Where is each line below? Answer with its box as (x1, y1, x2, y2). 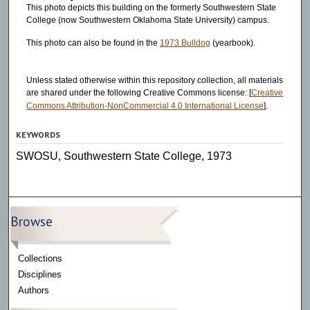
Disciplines (18, 269, 62, 280)
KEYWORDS (16, 129, 61, 140)
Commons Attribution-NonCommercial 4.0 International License (26, 100, 264, 111)
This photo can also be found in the (26, 38, 160, 48)
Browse (10, 212, 53, 230)
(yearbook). (210, 38, 255, 48)
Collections (18, 253, 63, 264)
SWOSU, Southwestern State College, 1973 (16, 150, 232, 162)
